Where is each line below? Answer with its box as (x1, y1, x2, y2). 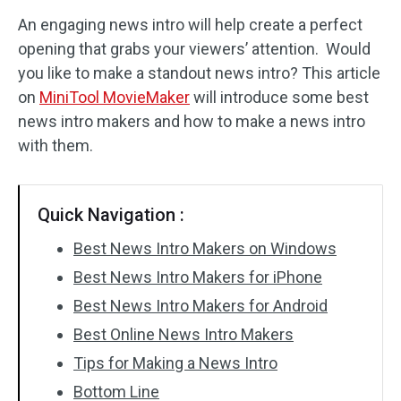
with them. (18, 136, 93, 155)
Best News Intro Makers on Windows (73, 239, 337, 258)
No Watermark (45, 278, 133, 295)
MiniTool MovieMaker (39, 88, 190, 107)
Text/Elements (45, 68, 137, 85)
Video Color (45, 152, 118, 169)
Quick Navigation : (38, 204, 184, 226)
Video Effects (45, 110, 132, 127)
